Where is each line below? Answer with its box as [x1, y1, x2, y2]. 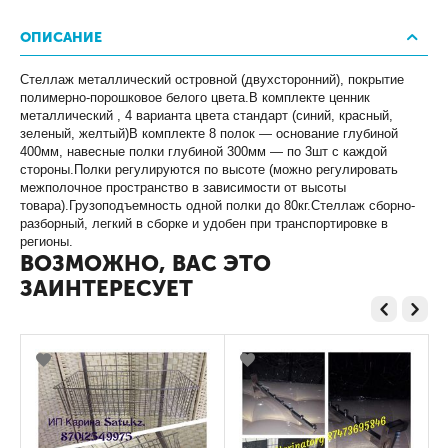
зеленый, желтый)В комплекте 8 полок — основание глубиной [20, 126, 399, 142]
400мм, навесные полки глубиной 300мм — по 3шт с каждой [20, 144, 388, 160]
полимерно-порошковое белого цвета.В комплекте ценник [20, 90, 371, 106]
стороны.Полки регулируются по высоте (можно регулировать [20, 162, 399, 178]
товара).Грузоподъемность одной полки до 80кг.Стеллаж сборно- [20, 198, 416, 214]
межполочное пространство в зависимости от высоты [20, 180, 347, 196]
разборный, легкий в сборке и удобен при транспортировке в [20, 216, 389, 232]
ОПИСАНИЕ [20, 29, 102, 47]
